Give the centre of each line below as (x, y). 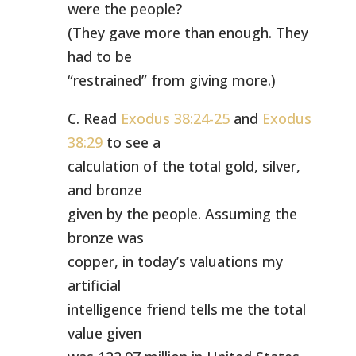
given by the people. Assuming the (182, 214)
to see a (131, 142)
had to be (99, 56)
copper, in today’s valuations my (175, 261)
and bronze (104, 190)
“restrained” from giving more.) (171, 80)
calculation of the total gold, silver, (184, 166)
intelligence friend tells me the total (186, 309)
